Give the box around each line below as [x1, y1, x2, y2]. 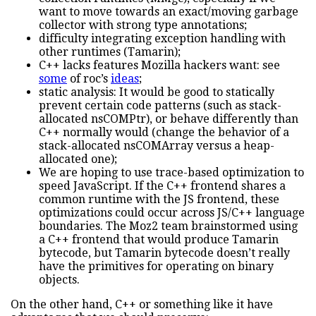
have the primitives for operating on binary [39, 260, 274, 274]
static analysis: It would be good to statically [39, 85, 274, 99]
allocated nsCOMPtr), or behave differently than [39, 112, 298, 126]
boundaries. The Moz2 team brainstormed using [39, 219, 298, 233]
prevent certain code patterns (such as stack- [39, 99, 281, 113]
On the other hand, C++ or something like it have [11, 298, 273, 312]
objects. [39, 273, 80, 287]
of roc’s [67, 72, 111, 86]
